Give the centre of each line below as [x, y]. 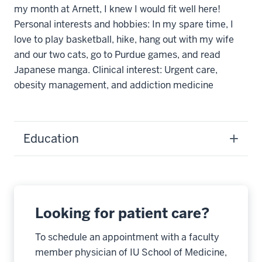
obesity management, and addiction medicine [114, 85]
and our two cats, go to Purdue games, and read [117, 55]
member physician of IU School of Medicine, [131, 252]
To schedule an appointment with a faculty [127, 237]
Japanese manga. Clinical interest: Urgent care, [116, 70]
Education [51, 139]
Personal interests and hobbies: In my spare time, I [124, 24]
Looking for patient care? [122, 213]
